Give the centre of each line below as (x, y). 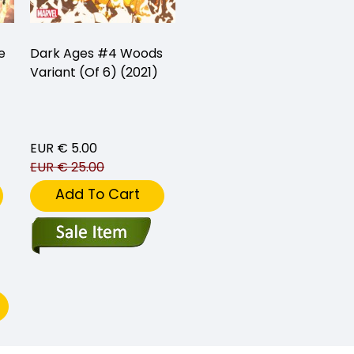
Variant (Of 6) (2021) (94, 73)
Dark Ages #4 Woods (96, 54)
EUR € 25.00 (67, 168)
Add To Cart (97, 194)
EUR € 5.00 (64, 149)
